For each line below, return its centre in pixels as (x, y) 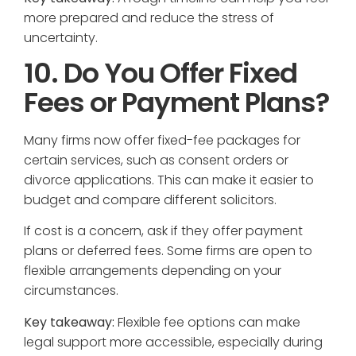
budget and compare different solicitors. (150, 199)
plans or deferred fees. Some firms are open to (168, 251)
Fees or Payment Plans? (176, 102)
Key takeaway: (69, 322)
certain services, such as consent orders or (156, 160)
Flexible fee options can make (207, 322)
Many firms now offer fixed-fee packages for (162, 140)
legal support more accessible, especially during (173, 342)
